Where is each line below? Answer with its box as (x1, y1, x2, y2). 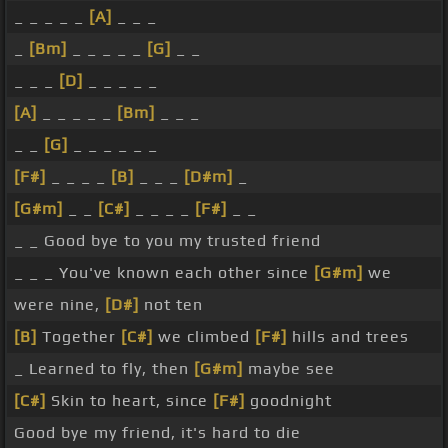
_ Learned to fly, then (14, 359, 194, 379)
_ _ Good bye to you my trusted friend (14, 231, 321, 251)
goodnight (245, 391, 332, 411)
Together (37, 327, 121, 347)
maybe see (243, 359, 335, 379)
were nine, (14, 295, 105, 315)
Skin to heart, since (46, 391, 213, 411)
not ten (139, 295, 203, 315)
